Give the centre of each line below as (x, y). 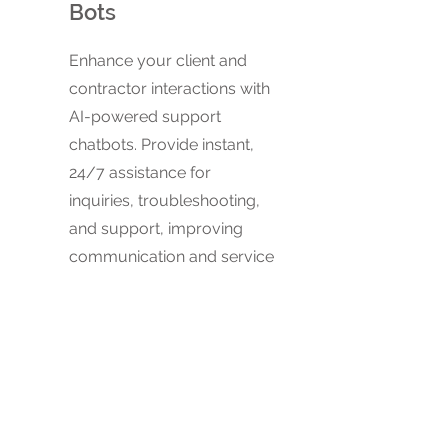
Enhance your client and (158, 60)
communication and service (171, 256)
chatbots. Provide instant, (161, 144)
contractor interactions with (169, 88)
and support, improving (156, 228)
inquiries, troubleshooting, (164, 200)
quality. (95, 284)
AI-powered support (145, 116)
